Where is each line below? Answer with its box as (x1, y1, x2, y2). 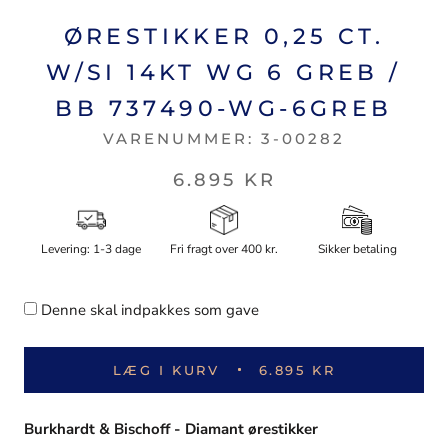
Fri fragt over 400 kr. (169, 240, 278, 257)
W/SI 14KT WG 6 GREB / (46, 58, 402, 86)
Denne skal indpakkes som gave (41, 299, 259, 320)
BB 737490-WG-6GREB (55, 94, 393, 122)
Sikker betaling (317, 240, 397, 257)
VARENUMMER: (103, 128, 261, 148)
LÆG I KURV (112, 361, 220, 378)
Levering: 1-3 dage (40, 240, 141, 257)
